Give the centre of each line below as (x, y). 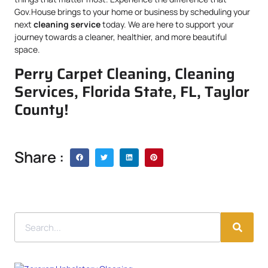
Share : (39, 157)
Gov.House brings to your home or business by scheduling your (132, 11)
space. (27, 49)
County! (42, 109)
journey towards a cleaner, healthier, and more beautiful (121, 36)
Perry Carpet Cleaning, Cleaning (125, 73)
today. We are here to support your (167, 24)
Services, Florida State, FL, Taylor (132, 91)
